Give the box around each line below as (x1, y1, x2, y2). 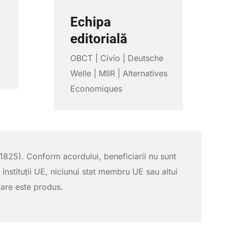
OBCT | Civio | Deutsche (70, 53, 163, 64)
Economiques (70, 83, 122, 94)
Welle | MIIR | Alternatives (70, 68, 167, 79)
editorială (70, 31, 127, 46)
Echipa (70, 14, 111, 30)
